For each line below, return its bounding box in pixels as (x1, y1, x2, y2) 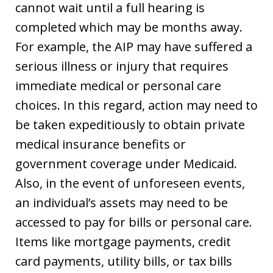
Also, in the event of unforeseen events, (15, 174, 245, 191)
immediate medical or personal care (15, 77, 221, 94)
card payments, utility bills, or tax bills (15, 252, 232, 269)
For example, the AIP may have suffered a (15, 38, 252, 55)
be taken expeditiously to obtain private (15, 116, 245, 133)
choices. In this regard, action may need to (15, 96, 258, 113)
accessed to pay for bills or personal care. (15, 213, 252, 230)
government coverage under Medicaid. (15, 155, 237, 172)
